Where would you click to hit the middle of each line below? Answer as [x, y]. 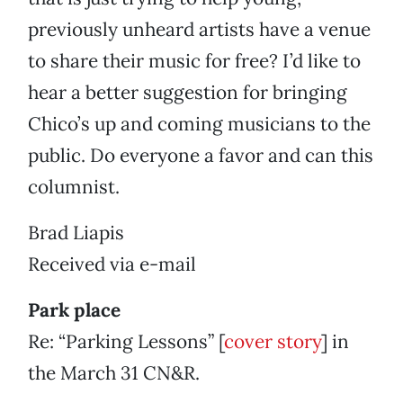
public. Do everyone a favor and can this [201, 156]
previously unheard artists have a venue [199, 30]
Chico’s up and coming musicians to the [199, 124]
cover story [273, 342]
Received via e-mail [112, 264]
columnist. [74, 187]
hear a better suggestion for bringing [188, 93]
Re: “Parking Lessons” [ [126, 342]
